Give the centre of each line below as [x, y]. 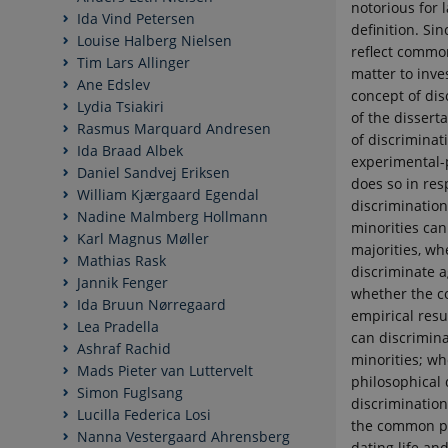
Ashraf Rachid [124, 349]
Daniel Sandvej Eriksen [153, 173]
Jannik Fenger [122, 283]
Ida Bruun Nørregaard [151, 305]
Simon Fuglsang [130, 393]
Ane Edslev [113, 85]
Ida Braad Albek [130, 151]
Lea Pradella [118, 327]
